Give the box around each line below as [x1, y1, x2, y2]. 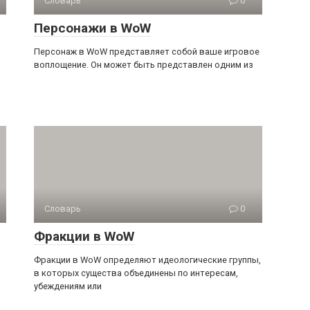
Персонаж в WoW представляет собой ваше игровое [34, 46, 259, 57]
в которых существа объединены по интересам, [34, 268, 238, 278]
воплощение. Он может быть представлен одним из [34, 60, 253, 70]
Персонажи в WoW [34, 20, 151, 36]
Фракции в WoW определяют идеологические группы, [34, 255, 261, 265]
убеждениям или [34, 281, 102, 291]
